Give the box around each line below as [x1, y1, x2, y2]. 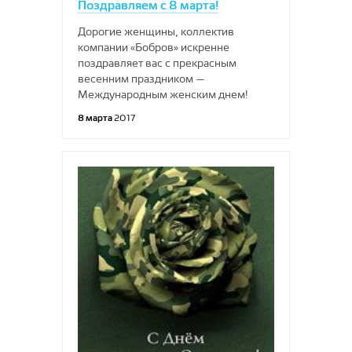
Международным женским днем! [78, 88, 248, 101]
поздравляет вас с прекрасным [78, 57, 236, 69]
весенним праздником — [78, 72, 205, 85]
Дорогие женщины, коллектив [78, 25, 234, 38]
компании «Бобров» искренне [78, 41, 229, 53]
